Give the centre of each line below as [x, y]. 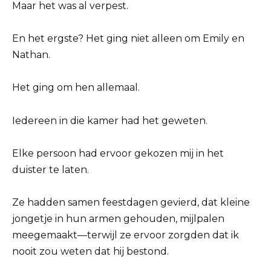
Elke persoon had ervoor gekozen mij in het [118, 153]
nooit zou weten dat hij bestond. [90, 252]
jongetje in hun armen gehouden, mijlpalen [118, 219]
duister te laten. [51, 169]
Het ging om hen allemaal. [76, 88]
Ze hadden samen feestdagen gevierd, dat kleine [131, 203]
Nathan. [31, 55]
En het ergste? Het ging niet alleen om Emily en [128, 39]
